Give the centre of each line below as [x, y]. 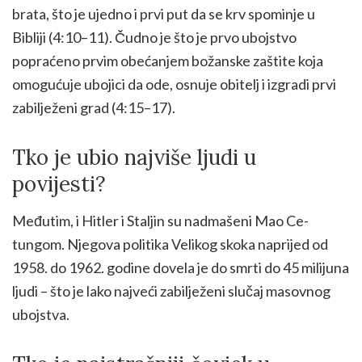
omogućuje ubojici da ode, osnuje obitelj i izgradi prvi [174, 84]
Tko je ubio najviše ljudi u [134, 157]
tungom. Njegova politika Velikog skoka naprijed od [170, 244]
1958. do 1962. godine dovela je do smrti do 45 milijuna [181, 267]
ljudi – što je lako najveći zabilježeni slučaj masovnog [171, 290]
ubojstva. [41, 314]
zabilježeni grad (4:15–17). [94, 107]
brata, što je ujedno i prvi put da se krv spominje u [164, 13]
